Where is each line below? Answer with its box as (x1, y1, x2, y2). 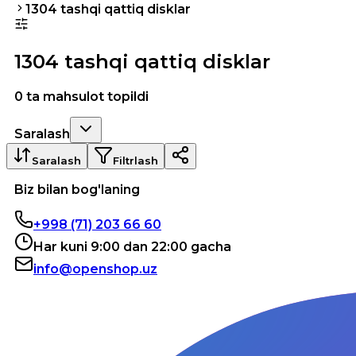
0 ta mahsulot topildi (14, 88, 149, 104)
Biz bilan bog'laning (14, 181, 140, 197)
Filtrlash (113, 153, 158, 167)
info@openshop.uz (33, 261, 157, 277)
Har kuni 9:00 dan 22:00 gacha (33, 238, 231, 254)
